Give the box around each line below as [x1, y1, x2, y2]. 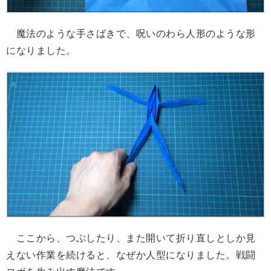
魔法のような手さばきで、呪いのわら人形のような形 [6, 28, 256, 39]
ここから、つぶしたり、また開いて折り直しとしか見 [6, 233, 256, 244]
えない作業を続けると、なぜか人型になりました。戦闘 [6, 250, 256, 261]
